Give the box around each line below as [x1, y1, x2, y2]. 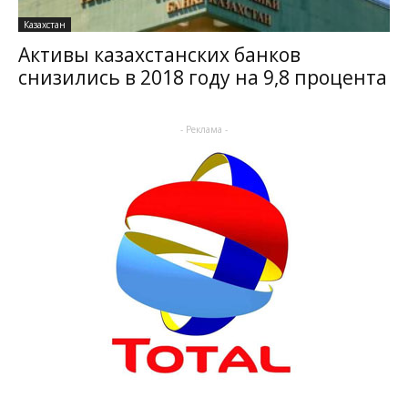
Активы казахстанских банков [18, 42, 301, 68]
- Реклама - [180, 123, 228, 137]
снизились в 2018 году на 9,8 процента [18, 65, 387, 91]
